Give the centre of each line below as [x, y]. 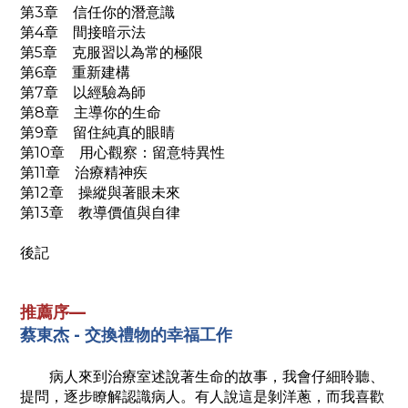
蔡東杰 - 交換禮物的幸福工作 [126, 336]
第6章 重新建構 [75, 73]
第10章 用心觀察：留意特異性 [122, 153]
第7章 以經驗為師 [83, 93]
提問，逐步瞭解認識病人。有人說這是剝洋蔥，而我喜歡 [202, 397]
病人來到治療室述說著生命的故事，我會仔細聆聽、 [202, 377]
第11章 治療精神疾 [84, 173]
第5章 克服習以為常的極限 [112, 53]
